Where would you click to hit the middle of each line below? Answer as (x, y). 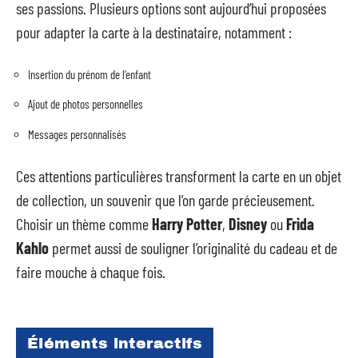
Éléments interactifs (115, 343)
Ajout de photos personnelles (86, 104)
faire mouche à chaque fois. (91, 272)
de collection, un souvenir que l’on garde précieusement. (165, 200)
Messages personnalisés (77, 134)
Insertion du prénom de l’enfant (89, 74)
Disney (248, 224)
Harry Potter (187, 224)
